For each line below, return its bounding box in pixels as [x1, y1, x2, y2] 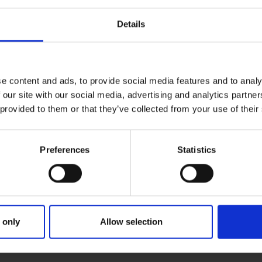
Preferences [40, 144, 90, 155]
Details [116, 19, 146, 29]
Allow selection [99, 216, 163, 227]
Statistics [177, 144, 216, 155]
